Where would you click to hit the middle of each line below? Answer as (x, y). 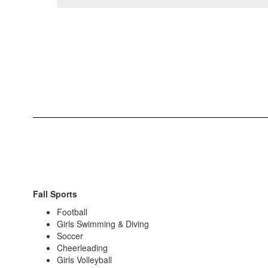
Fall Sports (55, 194)
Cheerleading (82, 248)
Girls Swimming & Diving (103, 224)
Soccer (70, 236)
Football (72, 212)
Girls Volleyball (84, 260)
